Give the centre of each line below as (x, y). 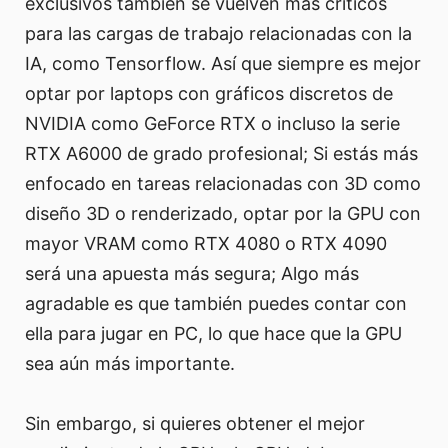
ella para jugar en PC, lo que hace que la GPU (213, 333)
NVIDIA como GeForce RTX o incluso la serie (212, 123)
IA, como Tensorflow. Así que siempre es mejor (223, 63)
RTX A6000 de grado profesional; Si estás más (221, 153)
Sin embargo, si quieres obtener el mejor (195, 423)
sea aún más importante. (130, 363)
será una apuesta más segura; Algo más (192, 273)
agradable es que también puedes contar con (216, 303)
